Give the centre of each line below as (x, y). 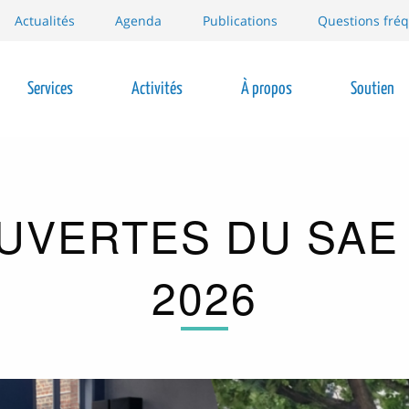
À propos (267, 89)
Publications (240, 20)
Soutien (373, 89)
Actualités (44, 20)
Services (51, 89)
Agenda (139, 20)
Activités (157, 89)
